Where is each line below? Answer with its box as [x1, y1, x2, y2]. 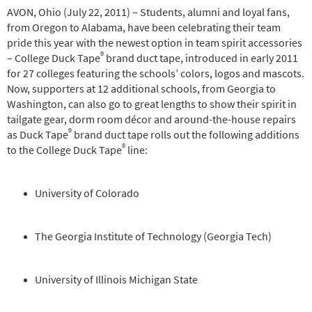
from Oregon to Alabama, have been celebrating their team [7, 20, 281, 35]
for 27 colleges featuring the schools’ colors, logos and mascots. [7, 66, 304, 81]
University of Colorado [35, 186, 139, 201]
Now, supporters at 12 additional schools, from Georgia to [7, 81, 276, 96]
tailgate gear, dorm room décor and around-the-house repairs [7, 112, 296, 127]
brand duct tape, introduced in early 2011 [104, 51, 298, 65]
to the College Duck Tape [7, 143, 122, 157]
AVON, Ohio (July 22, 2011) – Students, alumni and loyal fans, [7, 5, 290, 19]
